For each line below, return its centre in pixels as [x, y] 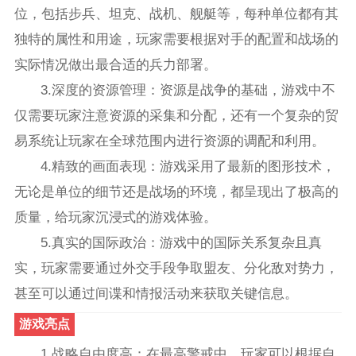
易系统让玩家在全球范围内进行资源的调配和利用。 [169, 141]
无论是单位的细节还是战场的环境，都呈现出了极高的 [176, 192]
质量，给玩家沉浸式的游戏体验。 [115, 217]
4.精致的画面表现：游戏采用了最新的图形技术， [188, 166]
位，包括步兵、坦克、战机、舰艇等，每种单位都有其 [176, 14]
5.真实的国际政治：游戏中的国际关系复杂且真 [182, 242]
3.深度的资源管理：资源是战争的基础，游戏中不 [188, 90]
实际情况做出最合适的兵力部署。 [115, 64]
